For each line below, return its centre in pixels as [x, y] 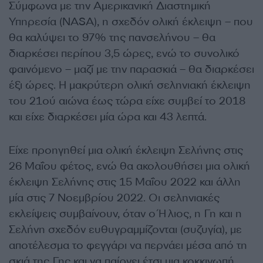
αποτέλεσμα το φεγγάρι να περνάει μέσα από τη [128, 245]
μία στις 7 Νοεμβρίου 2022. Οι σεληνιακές [114, 198]
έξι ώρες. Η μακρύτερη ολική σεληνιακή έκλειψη [130, 85]
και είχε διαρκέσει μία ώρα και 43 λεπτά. [108, 117]
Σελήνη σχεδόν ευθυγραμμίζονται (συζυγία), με [125, 229]
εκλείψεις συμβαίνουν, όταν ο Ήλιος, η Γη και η [125, 213]
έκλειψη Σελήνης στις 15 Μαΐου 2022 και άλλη [125, 182]
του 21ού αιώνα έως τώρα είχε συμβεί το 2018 [127, 101]
